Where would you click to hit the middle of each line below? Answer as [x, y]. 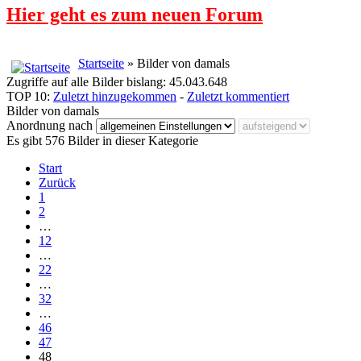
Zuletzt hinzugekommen [115, 96]
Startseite [101, 63]
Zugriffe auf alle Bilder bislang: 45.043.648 [117, 81]
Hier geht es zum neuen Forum [135, 14]
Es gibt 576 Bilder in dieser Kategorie [102, 140]
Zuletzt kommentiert [238, 96]
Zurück [57, 182]
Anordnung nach [51, 125]
